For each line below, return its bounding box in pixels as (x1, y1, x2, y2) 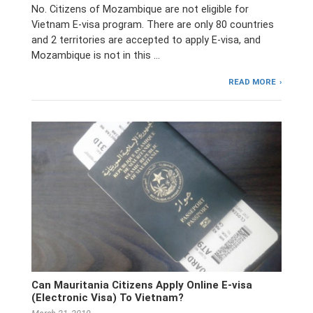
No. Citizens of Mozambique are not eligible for (31, 3, 249, 15)
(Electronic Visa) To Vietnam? (31, 291, 184, 304)
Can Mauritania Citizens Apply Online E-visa (31, 278, 252, 291)
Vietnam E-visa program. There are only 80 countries (31, 18, 274, 31)
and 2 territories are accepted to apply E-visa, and (31, 34, 261, 46)
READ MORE (228, 76, 277, 87)
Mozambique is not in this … (31, 49, 160, 61)
